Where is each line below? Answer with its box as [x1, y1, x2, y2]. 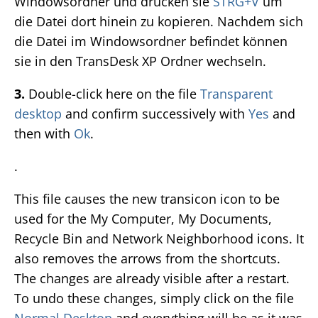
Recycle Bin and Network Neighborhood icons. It [14, 230, 304, 248]
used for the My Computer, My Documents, [14, 210, 272, 228]
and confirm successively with [62, 105, 248, 123]
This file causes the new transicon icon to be [14, 190, 280, 208]
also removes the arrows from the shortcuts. [14, 250, 280, 268]
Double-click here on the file [25, 85, 200, 103]
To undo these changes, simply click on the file [14, 290, 294, 307]
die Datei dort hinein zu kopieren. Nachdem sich [14, 13, 303, 31]
